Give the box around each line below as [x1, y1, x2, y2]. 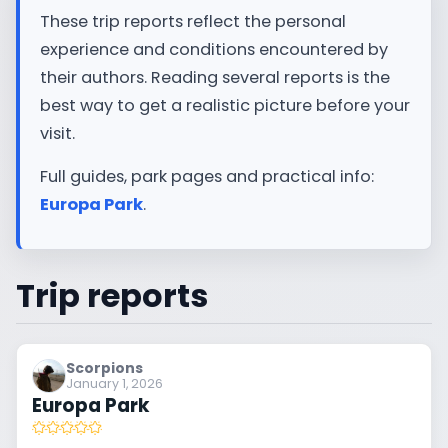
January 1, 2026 [66, 375, 164, 393]
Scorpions [66, 357, 144, 378]
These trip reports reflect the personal [40, 10, 346, 34]
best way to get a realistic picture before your [40, 94, 410, 118]
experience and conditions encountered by [40, 38, 388, 62]
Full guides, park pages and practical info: [40, 164, 374, 188]
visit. [40, 122, 75, 146]
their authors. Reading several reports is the [40, 66, 390, 90]
